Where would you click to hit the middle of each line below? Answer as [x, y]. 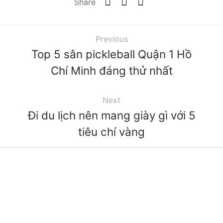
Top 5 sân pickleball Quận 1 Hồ [111, 54]
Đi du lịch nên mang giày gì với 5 [111, 115]
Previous [111, 39]
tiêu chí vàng [111, 131]
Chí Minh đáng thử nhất [111, 70]
